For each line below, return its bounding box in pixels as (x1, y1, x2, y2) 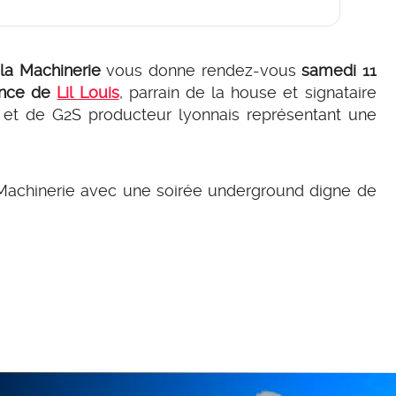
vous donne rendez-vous (100, 60, 302, 80)
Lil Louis (57, 82, 119, 102)
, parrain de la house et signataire (118, 82, 377, 102)
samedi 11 (301, 60, 377, 80)
